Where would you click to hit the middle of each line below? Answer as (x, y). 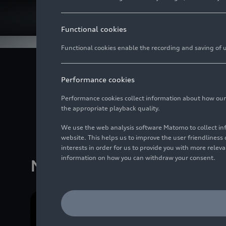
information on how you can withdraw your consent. (138, 158)
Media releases (94, 167)
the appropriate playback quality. (110, 108)
